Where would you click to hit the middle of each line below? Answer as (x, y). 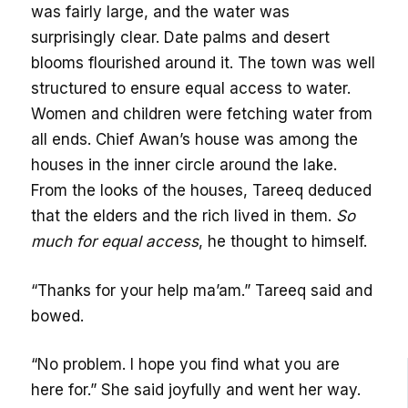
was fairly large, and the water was (161, 12)
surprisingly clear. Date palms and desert (181, 38)
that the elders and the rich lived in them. (184, 216)
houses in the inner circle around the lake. (184, 165)
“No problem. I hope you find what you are (186, 365)
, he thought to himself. (283, 242)
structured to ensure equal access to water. (191, 89)
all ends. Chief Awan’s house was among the (195, 140)
